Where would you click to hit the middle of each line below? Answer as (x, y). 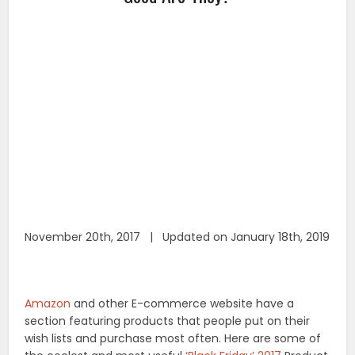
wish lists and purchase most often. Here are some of (173, 338)
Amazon (48, 303)
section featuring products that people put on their (168, 321)
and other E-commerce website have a (183, 303)
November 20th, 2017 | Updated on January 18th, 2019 (177, 237)
